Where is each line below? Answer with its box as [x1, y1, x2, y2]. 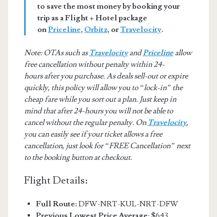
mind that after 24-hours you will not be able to [24, 106, 173, 116]
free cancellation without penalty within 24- [24, 59, 165, 69]
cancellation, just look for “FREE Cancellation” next [24, 140, 190, 151]
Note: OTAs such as [24, 47, 89, 58]
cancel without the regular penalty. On [24, 117, 148, 127]
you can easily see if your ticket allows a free [24, 129, 162, 139]
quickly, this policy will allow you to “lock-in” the [24, 82, 183, 93]
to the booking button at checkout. [24, 152, 132, 162]
